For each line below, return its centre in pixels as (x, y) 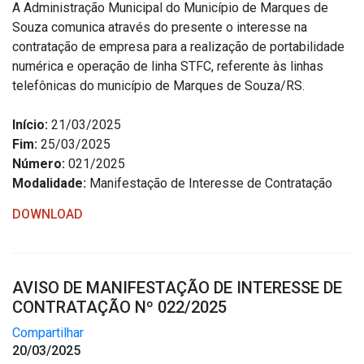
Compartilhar (48, 333)
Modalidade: (49, 183)
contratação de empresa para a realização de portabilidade (178, 47)
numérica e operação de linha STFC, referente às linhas (168, 66)
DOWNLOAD (48, 214)
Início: (30, 125)
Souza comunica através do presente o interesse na (160, 27)
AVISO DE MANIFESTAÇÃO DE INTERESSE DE (177, 288)
